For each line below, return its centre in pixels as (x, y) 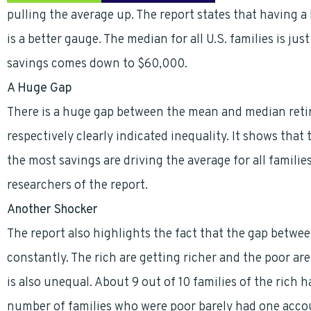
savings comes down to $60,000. (97, 64)
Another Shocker (52, 210)
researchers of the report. (77, 186)
